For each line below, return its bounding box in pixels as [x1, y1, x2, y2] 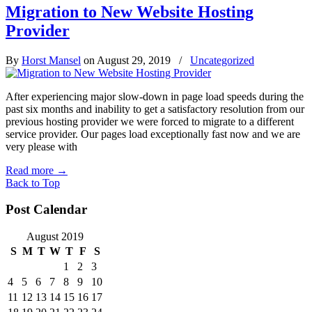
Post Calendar [6, 202, 87, 217]
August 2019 [26, 231, 84, 243]
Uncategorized [190, 54, 254, 66]
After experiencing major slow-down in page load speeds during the [6, 90, 304, 102]
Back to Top [6, 176, 60, 189]
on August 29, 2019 [81, 54, 173, 66]
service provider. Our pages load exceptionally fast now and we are [6, 127, 300, 140]
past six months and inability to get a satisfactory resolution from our [6, 102, 304, 115]
